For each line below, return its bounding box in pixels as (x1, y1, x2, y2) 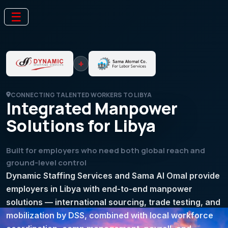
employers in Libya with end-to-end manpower (6, 184, 192, 194)
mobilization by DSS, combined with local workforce (6, 210, 213, 220)
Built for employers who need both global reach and (6, 145, 205, 156)
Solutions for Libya (6, 115, 156, 137)
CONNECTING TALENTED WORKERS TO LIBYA (11, 90, 152, 99)
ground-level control (6, 157, 87, 168)
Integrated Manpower (6, 97, 178, 120)
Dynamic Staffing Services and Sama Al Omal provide (6, 170, 220, 181)
